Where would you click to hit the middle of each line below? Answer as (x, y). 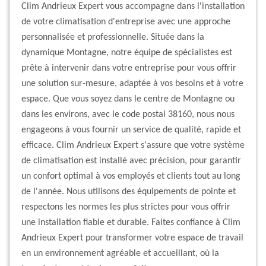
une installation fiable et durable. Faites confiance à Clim (131, 223)
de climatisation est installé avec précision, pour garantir (131, 161)
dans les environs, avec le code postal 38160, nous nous (128, 115)
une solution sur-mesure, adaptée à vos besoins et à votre (132, 84)
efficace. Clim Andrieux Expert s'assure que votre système (133, 146)
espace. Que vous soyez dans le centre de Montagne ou (128, 99)
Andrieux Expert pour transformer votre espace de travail (132, 238)
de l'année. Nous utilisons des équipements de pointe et (129, 192)
